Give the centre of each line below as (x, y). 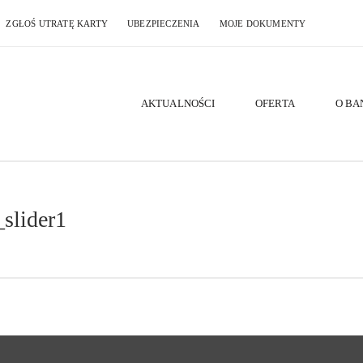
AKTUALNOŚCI (178, 103)
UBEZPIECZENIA (164, 23)
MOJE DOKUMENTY (263, 23)
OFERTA (275, 103)
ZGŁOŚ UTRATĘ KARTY (57, 23)
